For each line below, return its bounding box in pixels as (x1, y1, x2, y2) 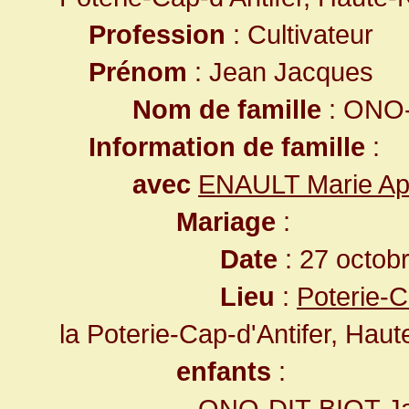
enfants (176, 356, 271, 386)
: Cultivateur (225, 19, 373, 49)
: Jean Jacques (187, 57, 373, 87)
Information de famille (89, 131, 365, 162)
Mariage (176, 206, 276, 236)
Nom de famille (132, 94, 321, 124)
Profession (89, 19, 225, 49)
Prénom (89, 57, 187, 87)
